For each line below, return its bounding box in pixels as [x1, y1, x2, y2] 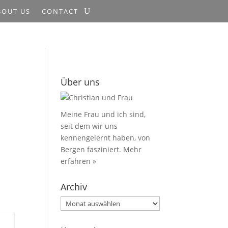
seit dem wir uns [61, 121, 118, 131]
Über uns [61, 76, 100, 88]
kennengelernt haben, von [61, 133, 151, 142]
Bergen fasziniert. [61, 145, 124, 154]
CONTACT [42, 7, 78, 16]
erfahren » [61, 156, 97, 166]
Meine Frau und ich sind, [61, 109, 146, 119]
